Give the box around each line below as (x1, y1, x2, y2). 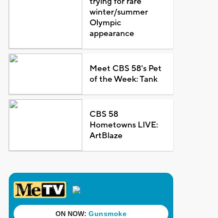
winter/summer (90, 6, 148, 18)
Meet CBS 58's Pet (90, 63, 162, 74)
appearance (90, 28, 135, 39)
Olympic (90, 17, 122, 28)
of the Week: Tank (90, 73, 158, 85)
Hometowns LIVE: (90, 119, 159, 130)
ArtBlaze (90, 130, 123, 141)
